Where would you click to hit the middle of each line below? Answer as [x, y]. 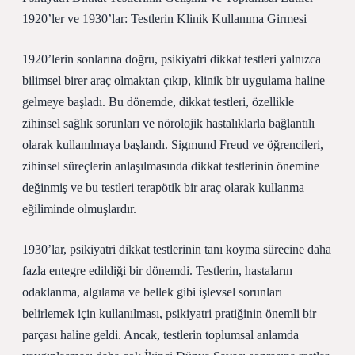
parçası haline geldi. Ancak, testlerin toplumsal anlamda [160, 335]
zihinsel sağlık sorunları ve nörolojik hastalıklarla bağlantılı [168, 123]
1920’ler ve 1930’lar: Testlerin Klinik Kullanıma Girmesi [164, 19]
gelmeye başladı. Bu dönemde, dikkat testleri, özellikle [158, 102]
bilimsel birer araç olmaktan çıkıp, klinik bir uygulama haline [174, 80]
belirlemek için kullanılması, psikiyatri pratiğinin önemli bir [169, 313]
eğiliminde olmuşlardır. [79, 209]
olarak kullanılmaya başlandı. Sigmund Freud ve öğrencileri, [173, 145]
